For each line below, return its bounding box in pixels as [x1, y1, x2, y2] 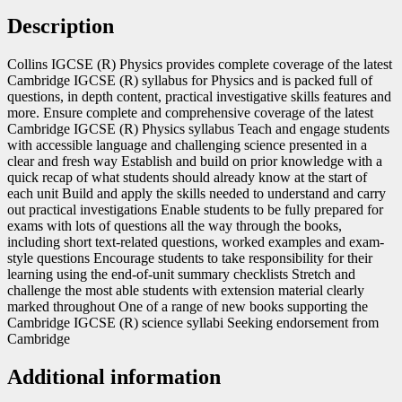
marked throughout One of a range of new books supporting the [7, 298, 368, 314]
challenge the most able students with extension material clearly [7, 282, 364, 298]
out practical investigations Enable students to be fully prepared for [7, 201, 383, 217]
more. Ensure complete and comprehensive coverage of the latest [7, 104, 373, 120]
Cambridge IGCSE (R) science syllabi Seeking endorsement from [7, 314, 379, 330]
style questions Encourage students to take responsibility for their [7, 249, 372, 266]
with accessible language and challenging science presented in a [7, 136, 367, 153]
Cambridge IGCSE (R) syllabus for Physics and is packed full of [7, 72, 372, 88]
